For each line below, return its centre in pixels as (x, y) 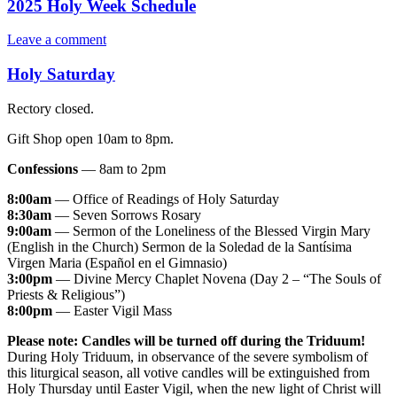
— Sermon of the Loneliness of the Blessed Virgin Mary (211, 230)
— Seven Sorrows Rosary (126, 214)
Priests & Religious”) (66, 294)
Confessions (43, 168)
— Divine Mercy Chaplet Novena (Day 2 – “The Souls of (217, 278)
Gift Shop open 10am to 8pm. (90, 138)
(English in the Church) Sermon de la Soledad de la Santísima (179, 246)
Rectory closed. (51, 108)
